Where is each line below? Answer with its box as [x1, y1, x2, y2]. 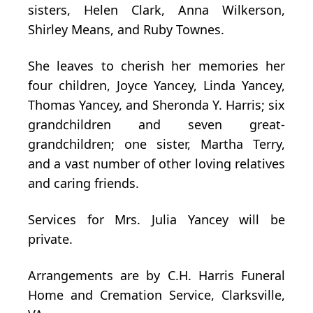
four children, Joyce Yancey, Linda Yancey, [28, 77, 285, 94]
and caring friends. [28, 175, 139, 192]
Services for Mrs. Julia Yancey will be [28, 211, 285, 228]
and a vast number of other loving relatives [28, 155, 285, 173]
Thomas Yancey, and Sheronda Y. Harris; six [28, 96, 285, 114]
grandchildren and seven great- [28, 116, 285, 133]
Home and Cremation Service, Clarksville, [28, 286, 285, 304]
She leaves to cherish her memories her [28, 57, 285, 75]
